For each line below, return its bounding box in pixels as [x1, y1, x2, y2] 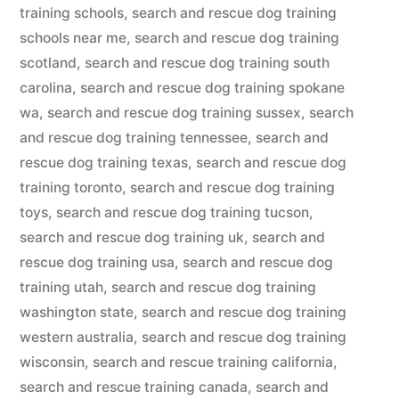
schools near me [20, 29, 126, 46]
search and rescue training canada [20, 379, 248, 395]
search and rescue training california [93, 354, 333, 370]
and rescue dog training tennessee [20, 129, 248, 146]
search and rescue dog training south [85, 54, 330, 71]
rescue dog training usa [20, 254, 175, 271]
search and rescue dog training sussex [47, 104, 301, 121]
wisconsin [20, 354, 85, 370]
